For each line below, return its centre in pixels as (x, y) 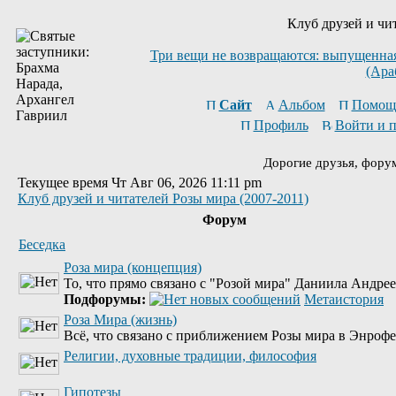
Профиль (281, 125)
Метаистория (344, 299)
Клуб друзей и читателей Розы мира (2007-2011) (163, 198)
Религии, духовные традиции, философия (190, 356)
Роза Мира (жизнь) (120, 320)
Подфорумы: (105, 299)
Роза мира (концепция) (133, 267)
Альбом (301, 105)
